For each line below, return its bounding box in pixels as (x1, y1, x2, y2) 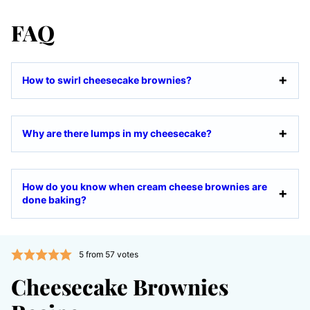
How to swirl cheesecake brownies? (22, 73, 192, 86)
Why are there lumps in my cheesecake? (22, 127, 214, 139)
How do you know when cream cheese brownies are (22, 180, 267, 192)
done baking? (22, 193, 86, 206)
